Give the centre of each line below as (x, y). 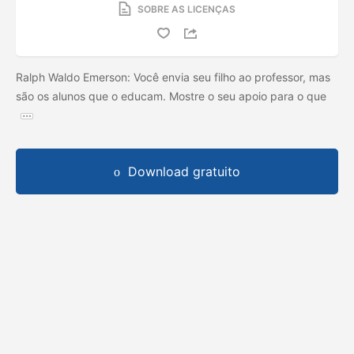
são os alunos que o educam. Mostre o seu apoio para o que (171, 96)
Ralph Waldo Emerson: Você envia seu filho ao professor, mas (173, 77)
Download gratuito (184, 171)
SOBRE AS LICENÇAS (186, 9)
